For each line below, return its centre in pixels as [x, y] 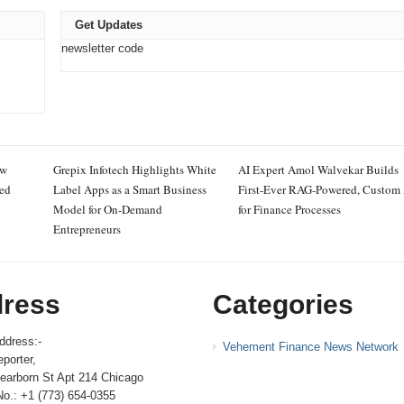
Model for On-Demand [107, 209]
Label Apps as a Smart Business [129, 189]
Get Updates [108, 25]
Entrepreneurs [87, 229]
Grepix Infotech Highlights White [134, 170]
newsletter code [102, 48]
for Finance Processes [289, 209]
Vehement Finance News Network [310, 347]
